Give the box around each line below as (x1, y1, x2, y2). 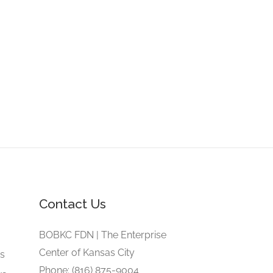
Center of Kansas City (38, 247, 135, 258)
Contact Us (38, 196, 106, 211)
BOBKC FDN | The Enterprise (38, 229, 166, 241)
